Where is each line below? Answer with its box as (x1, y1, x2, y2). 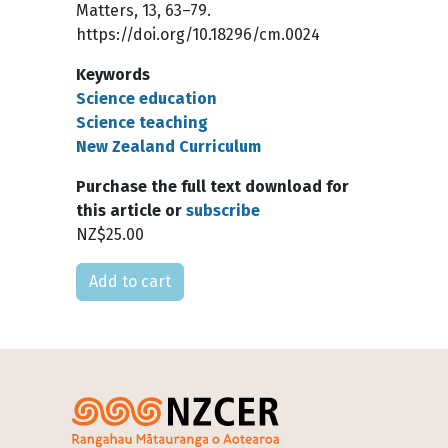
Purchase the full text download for (76, 177, 349, 197)
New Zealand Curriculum (76, 137, 261, 157)
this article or (76, 201, 186, 221)
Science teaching (76, 113, 208, 133)
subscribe (186, 201, 260, 221)
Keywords (76, 65, 150, 85)
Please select (75, 264, 175, 284)
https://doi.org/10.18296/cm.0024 (76, 25, 320, 45)
